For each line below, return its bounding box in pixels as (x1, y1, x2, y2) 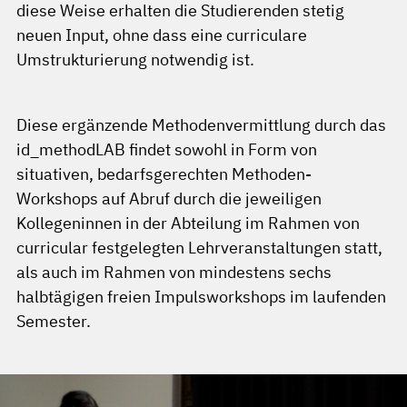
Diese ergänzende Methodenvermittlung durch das (16, 114, 386, 135)
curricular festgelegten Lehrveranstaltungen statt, (16, 237, 382, 258)
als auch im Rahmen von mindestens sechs (16, 262, 332, 283)
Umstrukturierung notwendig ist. (16, 49, 254, 70)
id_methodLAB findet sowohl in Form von (16, 139, 317, 160)
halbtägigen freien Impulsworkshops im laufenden (16, 286, 386, 307)
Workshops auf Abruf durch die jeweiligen (16, 188, 322, 209)
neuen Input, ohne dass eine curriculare (16, 25, 307, 45)
